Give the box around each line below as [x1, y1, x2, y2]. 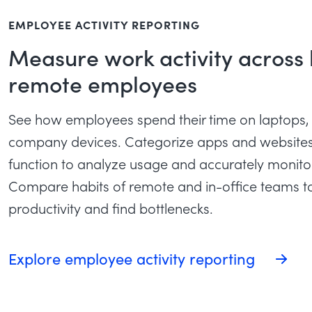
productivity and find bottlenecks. [8, 198, 213, 217]
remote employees [8, 68, 197, 99]
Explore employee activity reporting [8, 247, 259, 269]
